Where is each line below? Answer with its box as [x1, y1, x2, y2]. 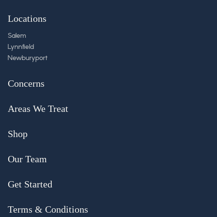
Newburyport [8, 54, 47, 63]
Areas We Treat [8, 103, 68, 114]
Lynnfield [8, 42, 34, 51]
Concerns [8, 78, 45, 89]
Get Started [8, 179, 52, 190]
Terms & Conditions [8, 204, 88, 215]
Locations [8, 13, 46, 24]
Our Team [8, 154, 47, 165]
